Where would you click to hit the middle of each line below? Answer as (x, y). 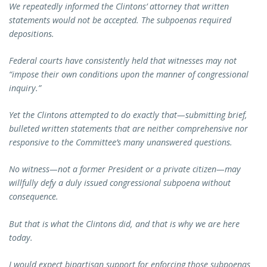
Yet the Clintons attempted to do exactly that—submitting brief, (128, 115)
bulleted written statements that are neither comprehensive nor (128, 129)
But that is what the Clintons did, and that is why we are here (124, 223)
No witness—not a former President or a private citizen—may (125, 169)
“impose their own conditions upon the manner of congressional (129, 74)
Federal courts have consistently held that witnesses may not (123, 60)
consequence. (35, 197)
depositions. (33, 33)
